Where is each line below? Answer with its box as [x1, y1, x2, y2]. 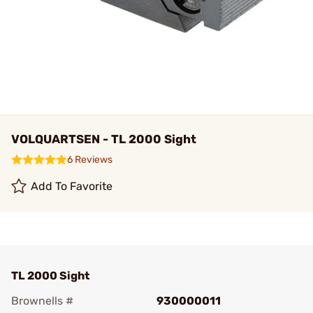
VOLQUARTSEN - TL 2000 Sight [11, 132, 196, 146]
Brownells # [11, 294, 73, 307]
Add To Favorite [31, 180, 113, 193]
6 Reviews [67, 154, 112, 166]
